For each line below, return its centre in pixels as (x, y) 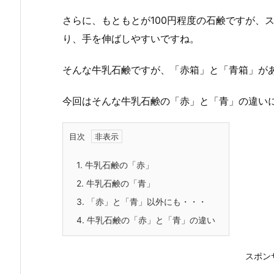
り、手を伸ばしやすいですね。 (131, 39)
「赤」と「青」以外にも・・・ (146, 202)
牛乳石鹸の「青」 (119, 183)
